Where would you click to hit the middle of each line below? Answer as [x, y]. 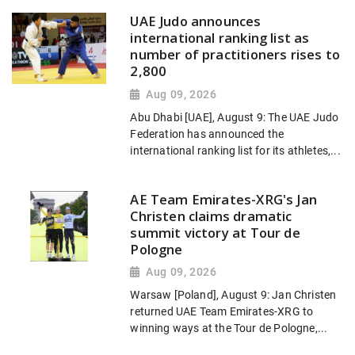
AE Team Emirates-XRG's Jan [224, 199]
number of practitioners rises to [235, 55]
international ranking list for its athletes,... [235, 151]
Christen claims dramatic [211, 216]
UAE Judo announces [196, 21]
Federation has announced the [207, 134]
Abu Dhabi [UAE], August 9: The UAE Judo [235, 117]
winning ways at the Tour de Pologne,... [229, 329]
